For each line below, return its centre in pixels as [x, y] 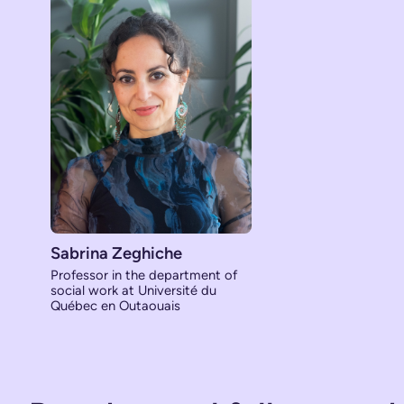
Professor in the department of [144, 275]
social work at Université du [133, 290]
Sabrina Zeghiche [116, 253]
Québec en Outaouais [115, 305]
